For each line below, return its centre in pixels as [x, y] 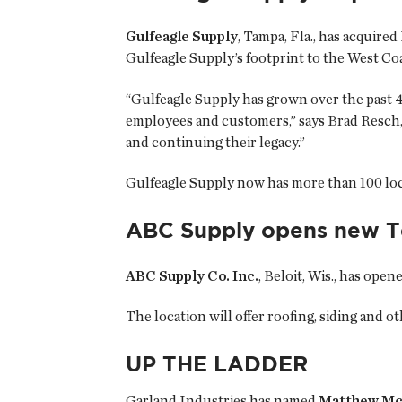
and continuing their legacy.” [215, 142]
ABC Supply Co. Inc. [192, 275]
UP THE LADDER [217, 363]
